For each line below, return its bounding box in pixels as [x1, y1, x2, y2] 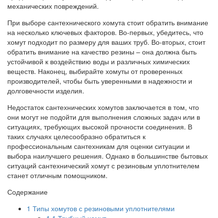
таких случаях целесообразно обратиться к [7, 131, 145, 141]
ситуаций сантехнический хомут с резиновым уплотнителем [7, 160, 200, 170]
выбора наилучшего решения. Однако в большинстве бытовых [7, 150, 208, 161]
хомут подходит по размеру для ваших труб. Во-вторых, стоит [7, 36, 205, 47]
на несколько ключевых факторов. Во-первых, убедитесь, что [7, 27, 203, 37]
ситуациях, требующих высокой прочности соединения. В [7, 121, 192, 131]
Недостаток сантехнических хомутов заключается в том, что [7, 102, 199, 112]
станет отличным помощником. [7, 170, 108, 180]
